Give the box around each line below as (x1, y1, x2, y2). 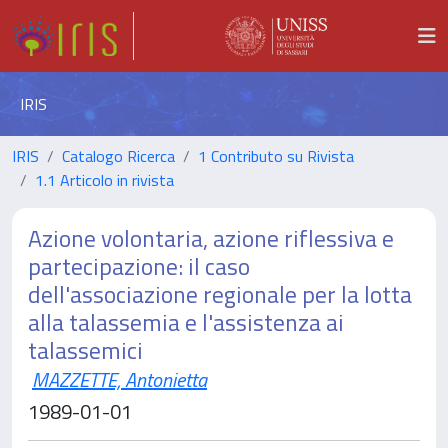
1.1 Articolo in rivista (35, 168, 174, 192)
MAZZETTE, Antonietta (32, 364, 207, 395)
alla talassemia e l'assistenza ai (28, 304, 344, 340)
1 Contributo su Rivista (198, 144, 354, 168)
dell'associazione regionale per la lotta (28, 276, 412, 312)
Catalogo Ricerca (62, 144, 175, 168)
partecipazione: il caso (28, 248, 250, 284)
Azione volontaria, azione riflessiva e (28, 220, 394, 256)
